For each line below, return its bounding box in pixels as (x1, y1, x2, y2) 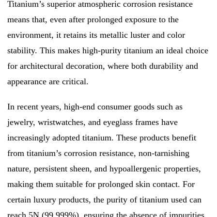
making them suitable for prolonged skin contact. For (7, 179, 195, 189)
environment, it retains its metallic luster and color (7, 30, 185, 40)
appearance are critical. (7, 77, 89, 87)
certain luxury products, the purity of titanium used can (7, 195, 201, 205)
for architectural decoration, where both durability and (7, 61, 198, 71)
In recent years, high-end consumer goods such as (7, 102, 183, 112)
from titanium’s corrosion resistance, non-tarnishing (7, 148, 189, 158)
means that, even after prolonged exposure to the (7, 15, 179, 25)
